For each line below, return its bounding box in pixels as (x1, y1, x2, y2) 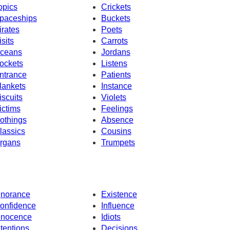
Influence (101, 201, 135, 210)
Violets (101, 92, 126, 102)
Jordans (101, 47, 130, 56)
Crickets (101, 2, 131, 11)
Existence (101, 190, 137, 199)
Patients (101, 70, 131, 79)
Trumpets (101, 138, 135, 147)
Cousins (101, 126, 131, 136)
